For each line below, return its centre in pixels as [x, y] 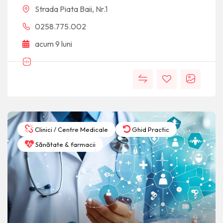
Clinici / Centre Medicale [71, 130]
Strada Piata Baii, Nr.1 [71, 9]
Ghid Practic [150, 130]
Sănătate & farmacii [65, 145]
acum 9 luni [54, 44]
